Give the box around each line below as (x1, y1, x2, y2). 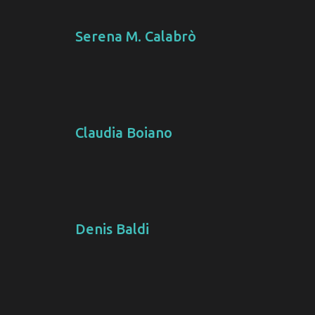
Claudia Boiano (75, 124, 172, 141)
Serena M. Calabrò (75, 28, 196, 45)
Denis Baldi (75, 221, 149, 238)
